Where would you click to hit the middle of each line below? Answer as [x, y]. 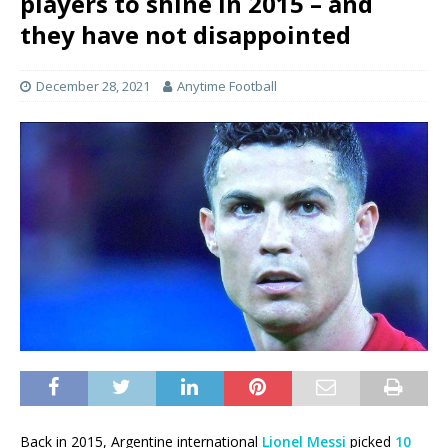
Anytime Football [227, 86]
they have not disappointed [185, 34]
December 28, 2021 [93, 86]
